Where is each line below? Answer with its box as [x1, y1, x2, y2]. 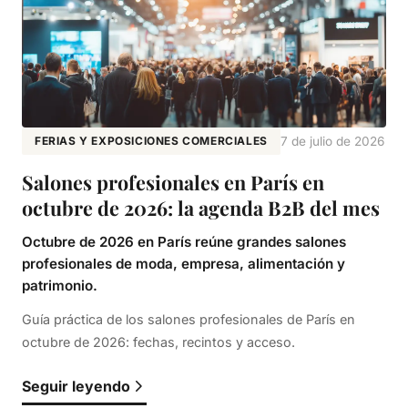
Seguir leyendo [22, 377, 130, 395]
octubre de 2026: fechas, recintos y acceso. [22, 334, 295, 350]
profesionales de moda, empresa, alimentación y [22, 255, 345, 272]
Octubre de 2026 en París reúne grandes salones [22, 233, 346, 250]
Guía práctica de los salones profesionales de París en [22, 311, 355, 327]
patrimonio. [22, 277, 97, 294]
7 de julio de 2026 [280, 134, 384, 148]
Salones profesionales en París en [22, 169, 324, 195]
